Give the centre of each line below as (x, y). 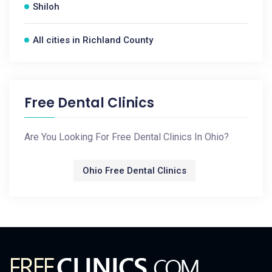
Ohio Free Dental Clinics (134, 171)
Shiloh (46, 7)
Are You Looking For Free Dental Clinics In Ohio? (127, 137)
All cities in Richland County (93, 40)
